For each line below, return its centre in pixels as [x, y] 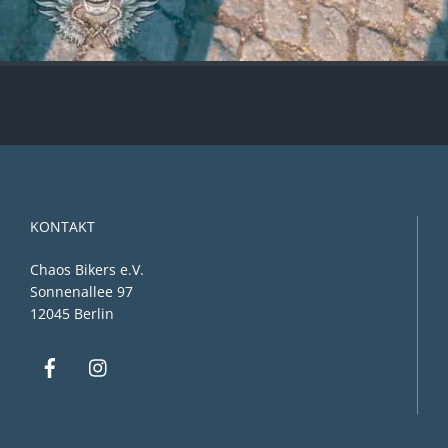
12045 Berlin [71, 314]
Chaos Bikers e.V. [86, 270]
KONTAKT [62, 226]
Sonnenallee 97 [81, 292]
